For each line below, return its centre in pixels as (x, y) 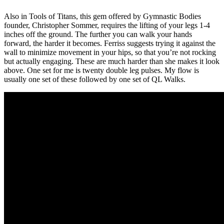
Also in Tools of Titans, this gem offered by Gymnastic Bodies (102, 16)
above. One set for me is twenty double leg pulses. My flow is (101, 70)
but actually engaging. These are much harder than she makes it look (112, 61)
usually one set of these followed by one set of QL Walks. (95, 79)
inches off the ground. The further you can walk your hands (98, 34)
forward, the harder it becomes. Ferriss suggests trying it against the (110, 43)
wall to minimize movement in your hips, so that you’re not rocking (110, 52)
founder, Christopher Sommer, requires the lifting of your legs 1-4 (107, 25)
